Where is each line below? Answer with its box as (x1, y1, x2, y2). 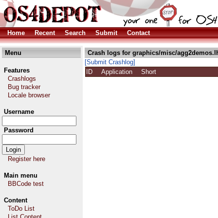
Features (4, 67, 30, 74)
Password (4, 127, 34, 134)
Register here (8, 155, 45, 163)
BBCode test (8, 180, 44, 187)
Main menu (4, 172, 37, 179)
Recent (35, 29, 55, 36)
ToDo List (8, 205, 35, 212)
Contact (127, 29, 150, 36)
